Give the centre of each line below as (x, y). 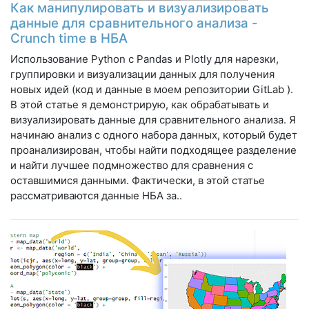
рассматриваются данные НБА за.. (96, 195)
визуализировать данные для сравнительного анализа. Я (153, 119)
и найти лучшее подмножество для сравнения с (132, 165)
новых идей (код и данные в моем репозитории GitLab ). (152, 89)
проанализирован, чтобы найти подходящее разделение (153, 150)
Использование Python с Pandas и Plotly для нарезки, (144, 59)
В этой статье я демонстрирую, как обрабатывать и (140, 104)
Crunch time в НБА (69, 38)
